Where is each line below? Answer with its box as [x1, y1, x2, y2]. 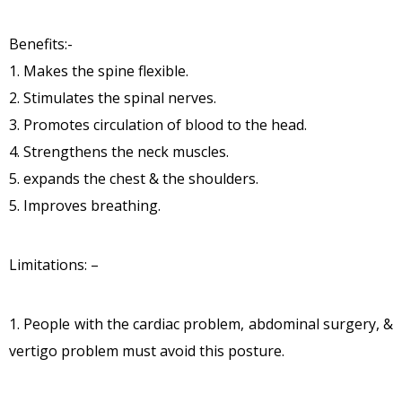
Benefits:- [9, 34, 73, 55]
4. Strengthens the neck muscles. [9, 142, 229, 162]
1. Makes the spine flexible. [9, 61, 188, 82]
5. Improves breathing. [9, 196, 161, 216]
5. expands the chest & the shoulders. [9, 169, 258, 189]
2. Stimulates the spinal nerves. [9, 88, 216, 109]
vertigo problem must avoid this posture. [9, 341, 284, 362]
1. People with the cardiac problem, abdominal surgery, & [9, 314, 393, 335]
